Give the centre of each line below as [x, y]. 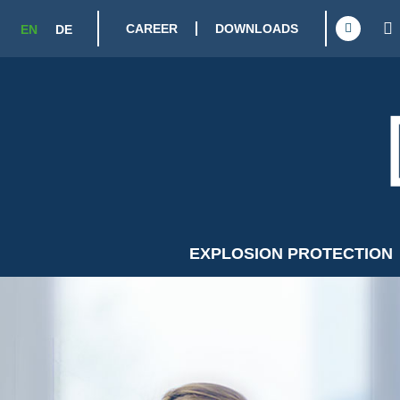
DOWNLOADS [257, 29]
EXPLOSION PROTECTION [291, 253]
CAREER [152, 29]
